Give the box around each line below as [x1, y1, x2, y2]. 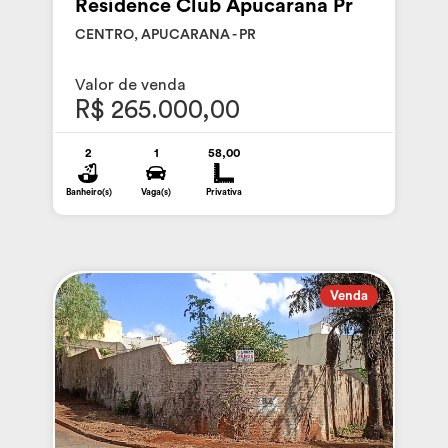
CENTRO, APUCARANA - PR [74, 27, 256, 42]
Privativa [205, 187, 242, 197]
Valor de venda [74, 76, 186, 93]
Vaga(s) [141, 187, 172, 197]
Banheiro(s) [65, 187, 112, 197]
